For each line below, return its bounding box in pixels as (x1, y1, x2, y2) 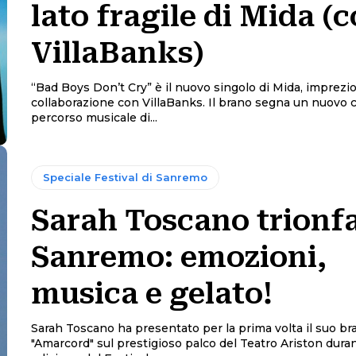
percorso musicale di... (30, 110, 157, 126)
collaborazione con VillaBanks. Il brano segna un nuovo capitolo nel (30, 95, 208, 110)
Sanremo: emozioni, (30, 241, 327, 275)
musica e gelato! (30, 277, 273, 311)
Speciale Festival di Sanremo (42, 171, 207, 184)
